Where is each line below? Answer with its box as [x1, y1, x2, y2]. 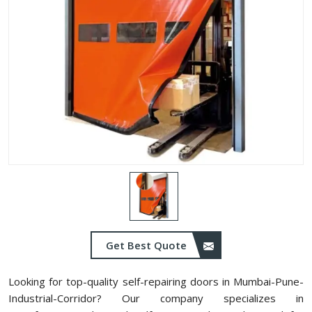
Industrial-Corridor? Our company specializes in [8, 291, 304, 305]
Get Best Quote [106, 238, 189, 252]
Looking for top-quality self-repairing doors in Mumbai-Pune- [8, 274, 304, 288]
